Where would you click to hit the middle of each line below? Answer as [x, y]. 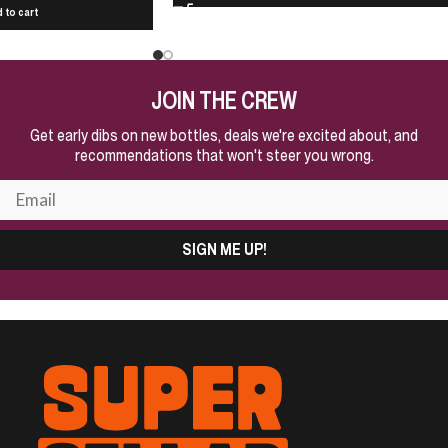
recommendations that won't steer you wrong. [224, 154]
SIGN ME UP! [224, 249]
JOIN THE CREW [224, 100]
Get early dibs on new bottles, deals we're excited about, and [224, 134]
